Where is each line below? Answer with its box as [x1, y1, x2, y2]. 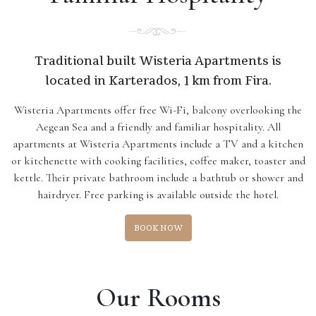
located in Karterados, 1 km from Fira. [44, 61, 272, 98]
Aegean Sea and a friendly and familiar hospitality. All [35, 119, 281, 134]
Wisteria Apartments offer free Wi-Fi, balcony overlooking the [14, 102, 302, 117]
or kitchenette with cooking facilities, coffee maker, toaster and [11, 153, 305, 168]
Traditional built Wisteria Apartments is [35, 42, 281, 78]
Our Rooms [95, 281, 221, 314]
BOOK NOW [133, 215, 183, 240]
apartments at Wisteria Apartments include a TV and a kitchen [13, 136, 303, 151]
